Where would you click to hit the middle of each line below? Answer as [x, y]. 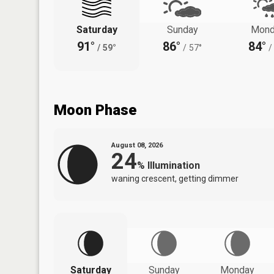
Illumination [174, 165]
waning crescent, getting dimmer [175, 178]
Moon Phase [95, 110]
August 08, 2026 [137, 145]
